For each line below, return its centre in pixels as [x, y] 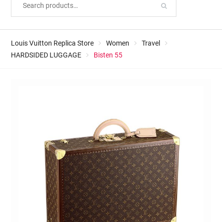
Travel [151, 43]
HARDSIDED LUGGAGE [46, 55]
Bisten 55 [108, 55]
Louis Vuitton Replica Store [52, 43]
